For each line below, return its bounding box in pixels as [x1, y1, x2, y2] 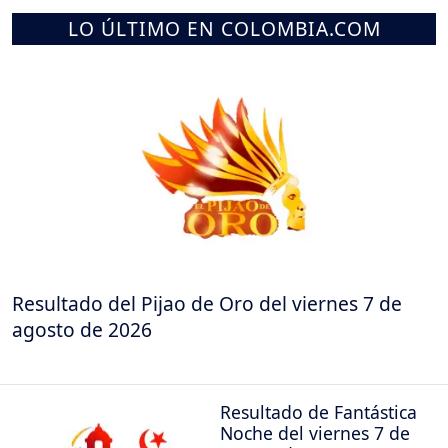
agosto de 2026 [12, 315, 152, 343]
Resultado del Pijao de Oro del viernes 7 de [12, 289, 402, 317]
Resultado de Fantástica [220, 400, 417, 425]
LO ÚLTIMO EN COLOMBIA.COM [67, 14, 381, 42]
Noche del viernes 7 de [220, 421, 410, 446]
